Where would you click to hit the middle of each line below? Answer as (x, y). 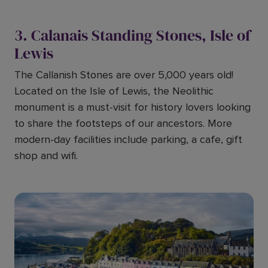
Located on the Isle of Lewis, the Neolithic (114, 91)
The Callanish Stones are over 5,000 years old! (124, 75)
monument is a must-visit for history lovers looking (133, 107)
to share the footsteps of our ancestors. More (123, 123)
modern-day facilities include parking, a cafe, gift (128, 139)
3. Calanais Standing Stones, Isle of (133, 35)
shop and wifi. (46, 156)
